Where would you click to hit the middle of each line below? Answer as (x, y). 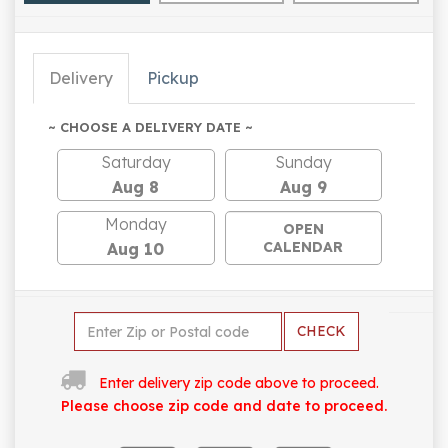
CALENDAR (303, 247)
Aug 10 (136, 249)
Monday (135, 224)
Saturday (135, 162)
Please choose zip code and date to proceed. (224, 406)
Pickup (173, 78)
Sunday (303, 162)
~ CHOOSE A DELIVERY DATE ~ (150, 127)
